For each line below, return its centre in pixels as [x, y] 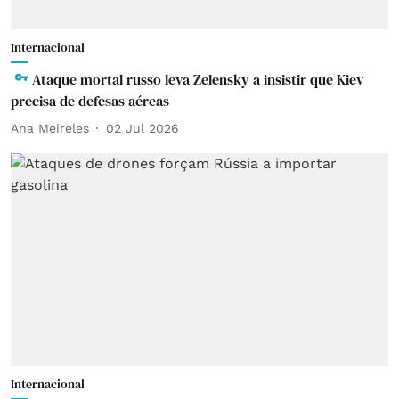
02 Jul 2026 [142, 128]
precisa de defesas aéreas [90, 101]
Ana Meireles [50, 128]
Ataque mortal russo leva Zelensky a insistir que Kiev [198, 79]
